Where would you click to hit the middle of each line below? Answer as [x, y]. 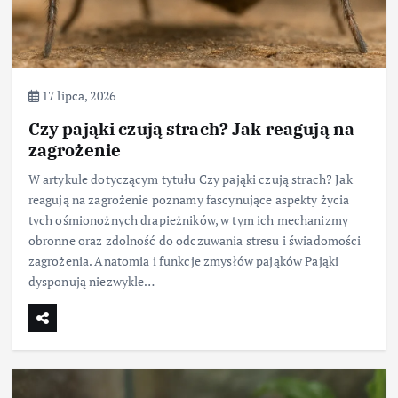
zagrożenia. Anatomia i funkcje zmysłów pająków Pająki [183, 261]
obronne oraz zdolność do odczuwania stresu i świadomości [195, 241]
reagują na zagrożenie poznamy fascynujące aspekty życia [189, 200]
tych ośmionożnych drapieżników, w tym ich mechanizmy [188, 220]
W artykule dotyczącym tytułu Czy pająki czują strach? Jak [190, 179]
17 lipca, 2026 [77, 96]
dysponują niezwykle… [92, 282]
